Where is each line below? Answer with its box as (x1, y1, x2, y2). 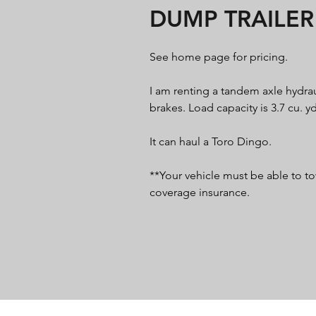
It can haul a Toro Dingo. (150, 135, 272, 148)
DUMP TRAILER (150, 4, 314, 32)
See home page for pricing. (150, 50, 288, 63)
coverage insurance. (150, 186, 250, 199)
